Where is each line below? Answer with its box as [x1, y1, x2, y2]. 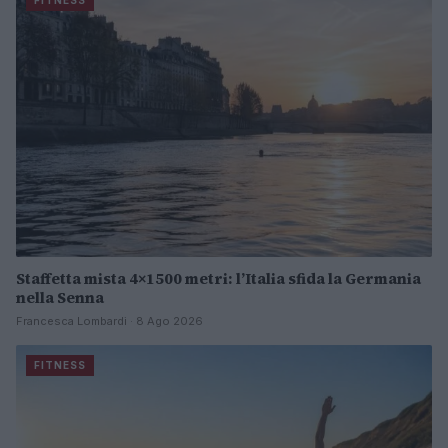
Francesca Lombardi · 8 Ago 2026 [16, 314, 203, 329]
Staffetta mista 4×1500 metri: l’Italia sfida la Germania [16, 268, 421, 290]
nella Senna [16, 287, 104, 309]
